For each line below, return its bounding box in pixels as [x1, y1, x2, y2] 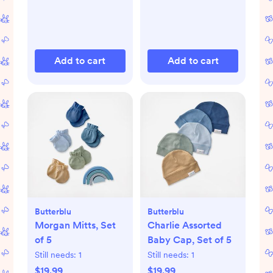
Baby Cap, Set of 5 [147, 234, 232, 246]
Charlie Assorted [147, 219, 222, 232]
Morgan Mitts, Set [34, 219, 116, 232]
